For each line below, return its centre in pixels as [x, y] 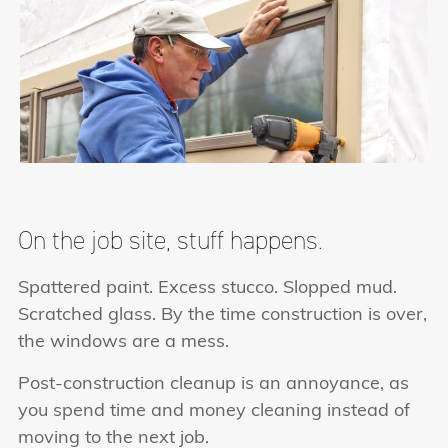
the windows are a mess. [123, 343]
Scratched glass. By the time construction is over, [222, 316]
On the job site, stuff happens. [170, 240]
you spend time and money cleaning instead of [214, 411]
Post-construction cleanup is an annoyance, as [213, 384]
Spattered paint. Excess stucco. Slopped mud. [207, 289]
